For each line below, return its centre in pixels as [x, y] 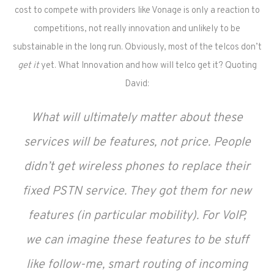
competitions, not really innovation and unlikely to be [137, 29]
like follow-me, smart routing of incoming [137, 265]
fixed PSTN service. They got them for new [137, 191]
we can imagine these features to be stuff [137, 240]
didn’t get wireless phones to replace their [137, 167]
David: [137, 84]
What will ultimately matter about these [137, 118]
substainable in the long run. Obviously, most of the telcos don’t [137, 47]
